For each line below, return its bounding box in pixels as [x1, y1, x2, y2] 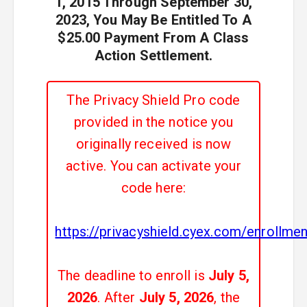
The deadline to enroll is [58, 267, 208, 284]
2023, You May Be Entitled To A [56, 12, 251, 28]
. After [97, 289, 136, 306]
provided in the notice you [74, 114, 233, 130]
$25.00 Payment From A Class [58, 29, 249, 46]
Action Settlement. [94, 47, 213, 64]
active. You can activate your [66, 158, 241, 174]
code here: [121, 180, 186, 196]
